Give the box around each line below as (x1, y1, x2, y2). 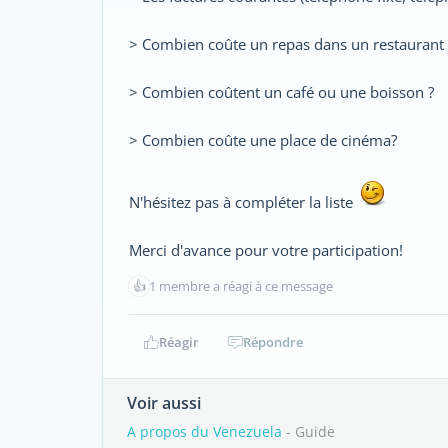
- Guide (282, 422, 335, 441)
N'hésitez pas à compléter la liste (129, 192, 357, 212)
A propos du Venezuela (127, 422, 282, 441)
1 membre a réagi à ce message (149, 277, 333, 295)
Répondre (243, 333, 303, 351)
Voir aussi (127, 392, 201, 414)
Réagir (158, 333, 199, 351)
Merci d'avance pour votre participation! (129, 240, 403, 260)
